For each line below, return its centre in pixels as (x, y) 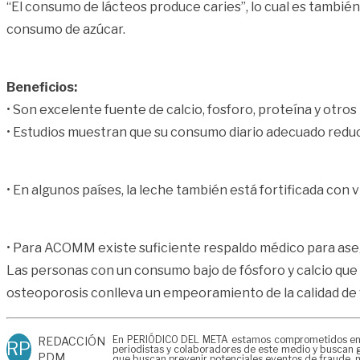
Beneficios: (42, 87)
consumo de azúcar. (66, 29)
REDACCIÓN (71, 341)
